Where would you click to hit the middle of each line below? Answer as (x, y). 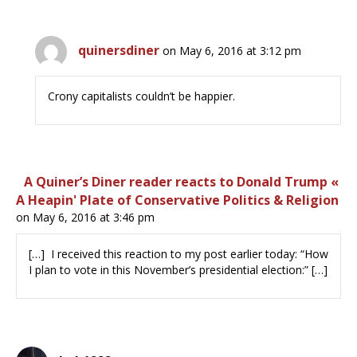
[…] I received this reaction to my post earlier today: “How (178, 254)
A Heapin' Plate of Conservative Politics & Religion (177, 200)
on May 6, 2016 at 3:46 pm (85, 218)
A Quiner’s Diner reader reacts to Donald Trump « (181, 182)
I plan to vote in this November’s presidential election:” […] (178, 270)
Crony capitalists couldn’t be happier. (142, 96)
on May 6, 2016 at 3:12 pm (232, 51)
